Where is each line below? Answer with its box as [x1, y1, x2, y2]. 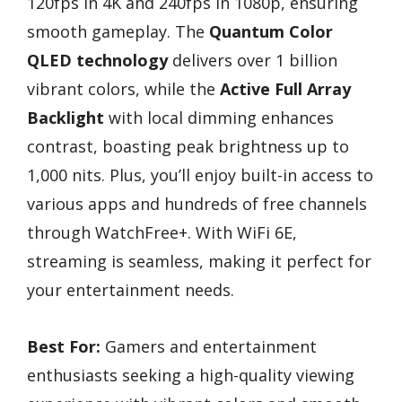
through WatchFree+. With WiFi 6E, [27, 222, 297, 244]
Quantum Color [209, 21, 333, 43]
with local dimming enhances [104, 107, 334, 129]
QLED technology [27, 49, 168, 72]
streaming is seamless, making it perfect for [27, 250, 371, 273]
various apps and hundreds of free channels [27, 193, 367, 215]
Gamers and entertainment [100, 335, 317, 357]
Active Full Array [220, 78, 351, 100]
